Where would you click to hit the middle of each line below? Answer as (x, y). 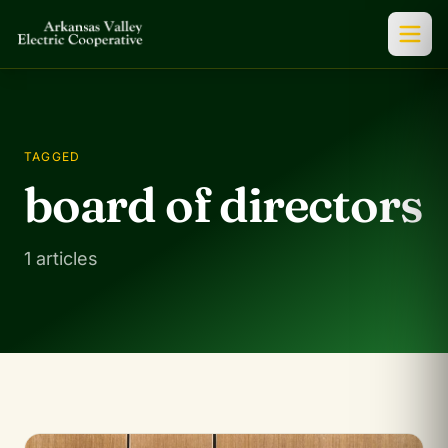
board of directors (223, 204)
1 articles (61, 258)
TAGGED (52, 156)
